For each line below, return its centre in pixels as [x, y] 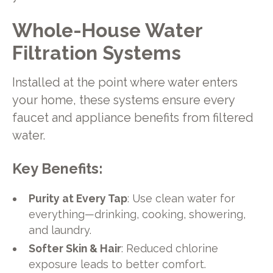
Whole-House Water [107, 30]
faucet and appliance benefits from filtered [133, 118]
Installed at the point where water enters [125, 82]
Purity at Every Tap [78, 199]
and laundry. [60, 230]
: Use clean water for [182, 199]
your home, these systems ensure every [123, 100]
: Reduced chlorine [170, 249]
